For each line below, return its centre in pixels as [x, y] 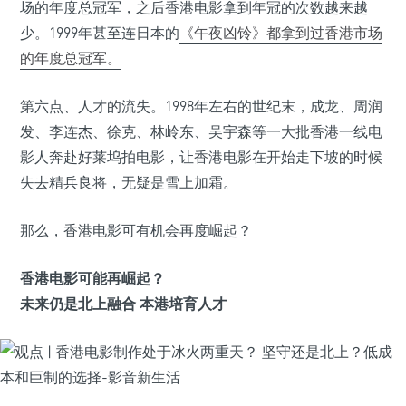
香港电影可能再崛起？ [92, 278]
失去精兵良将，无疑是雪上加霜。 [129, 182]
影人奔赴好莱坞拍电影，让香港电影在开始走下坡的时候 [201, 157]
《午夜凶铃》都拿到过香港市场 [281, 33]
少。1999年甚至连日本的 [100, 33]
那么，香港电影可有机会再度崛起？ [136, 230]
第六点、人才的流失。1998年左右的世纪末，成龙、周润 [201, 106]
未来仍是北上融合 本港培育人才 [123, 304]
